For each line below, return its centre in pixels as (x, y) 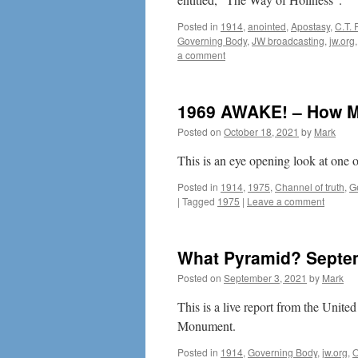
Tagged (199, 201)
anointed (267, 26)
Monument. (207, 326)
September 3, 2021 (265, 278)
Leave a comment (286, 201)
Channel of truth (310, 187)
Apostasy (310, 26)
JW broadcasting (288, 40)
